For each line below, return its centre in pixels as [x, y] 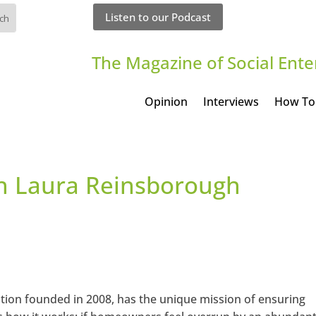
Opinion [166, 101]
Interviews [231, 101]
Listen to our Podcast [158, 17]
